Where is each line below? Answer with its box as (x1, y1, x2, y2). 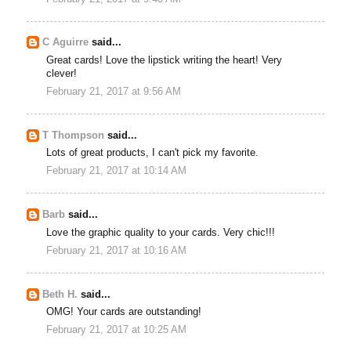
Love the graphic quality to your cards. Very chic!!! (46, 226, 276, 238)
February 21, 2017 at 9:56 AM (46, 86, 182, 98)
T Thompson (42, 129, 105, 141)
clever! (46, 67, 78, 79)
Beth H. (42, 288, 78, 300)
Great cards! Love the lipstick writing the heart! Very (46, 54, 283, 66)
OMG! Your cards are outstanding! (46, 306, 202, 317)
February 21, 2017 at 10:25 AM (46, 324, 187, 336)
